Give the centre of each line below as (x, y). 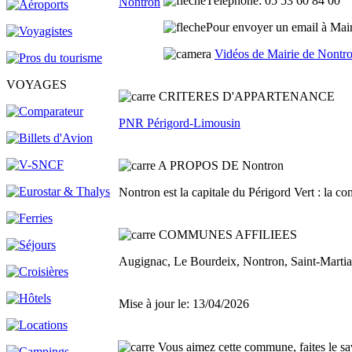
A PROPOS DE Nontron (221, 165)
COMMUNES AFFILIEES (228, 235)
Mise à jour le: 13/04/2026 (184, 304)
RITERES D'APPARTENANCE (251, 96)
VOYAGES (37, 84)
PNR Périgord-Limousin (180, 123)
